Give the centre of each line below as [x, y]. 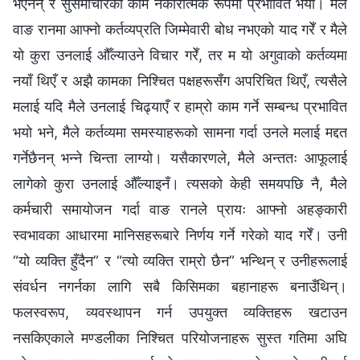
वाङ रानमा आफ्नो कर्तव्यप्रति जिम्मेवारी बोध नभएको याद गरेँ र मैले [180, 29]
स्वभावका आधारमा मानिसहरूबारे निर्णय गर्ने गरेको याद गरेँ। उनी [180, 235]
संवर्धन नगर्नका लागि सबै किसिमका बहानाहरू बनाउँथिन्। [180, 286]
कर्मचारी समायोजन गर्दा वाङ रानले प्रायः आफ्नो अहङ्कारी [180, 209]
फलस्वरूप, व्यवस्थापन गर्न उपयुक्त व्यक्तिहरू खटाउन [180, 312]
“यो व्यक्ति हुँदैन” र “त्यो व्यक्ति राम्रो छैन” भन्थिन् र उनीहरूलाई [180, 260]
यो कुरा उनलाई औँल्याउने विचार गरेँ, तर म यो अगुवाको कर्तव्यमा [180, 55]
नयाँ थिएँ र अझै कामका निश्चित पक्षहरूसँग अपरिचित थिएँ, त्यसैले [180, 80]
